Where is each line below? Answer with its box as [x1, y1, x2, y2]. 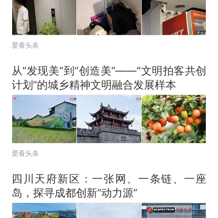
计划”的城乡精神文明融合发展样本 [11, 78, 176, 91]
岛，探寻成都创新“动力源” [11, 186, 137, 200]
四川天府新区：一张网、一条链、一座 [11, 172, 207, 185]
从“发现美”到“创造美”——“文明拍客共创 [11, 64, 207, 77]
